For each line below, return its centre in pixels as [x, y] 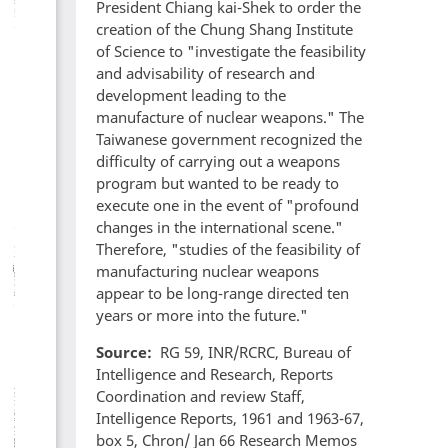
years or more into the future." [202, 315]
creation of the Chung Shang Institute [224, 29]
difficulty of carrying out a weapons [218, 161]
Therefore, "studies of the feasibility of [228, 249]
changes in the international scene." [219, 227]
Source [121, 352]
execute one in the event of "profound [227, 205]
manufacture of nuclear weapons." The [230, 117]
